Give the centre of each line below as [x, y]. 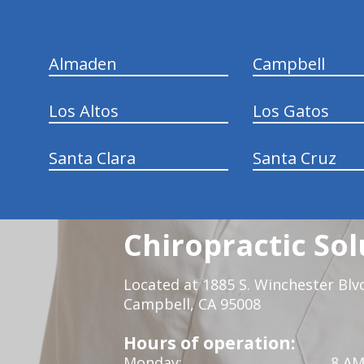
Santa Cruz [294, 158]
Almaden [82, 63]
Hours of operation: [209, 342]
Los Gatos [290, 110]
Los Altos [83, 110]
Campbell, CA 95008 [194, 303]
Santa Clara [92, 158]
